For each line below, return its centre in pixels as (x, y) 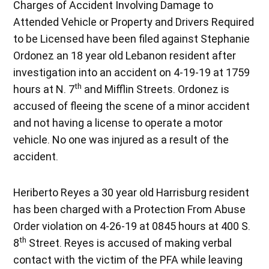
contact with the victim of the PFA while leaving (128, 259)
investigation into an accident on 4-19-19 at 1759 (132, 72)
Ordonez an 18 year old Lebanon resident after (125, 55)
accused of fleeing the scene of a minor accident (132, 106)
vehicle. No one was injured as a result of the (121, 139)
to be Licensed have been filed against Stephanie (132, 38)
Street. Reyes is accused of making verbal (129, 243)
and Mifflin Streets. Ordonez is (156, 89)
